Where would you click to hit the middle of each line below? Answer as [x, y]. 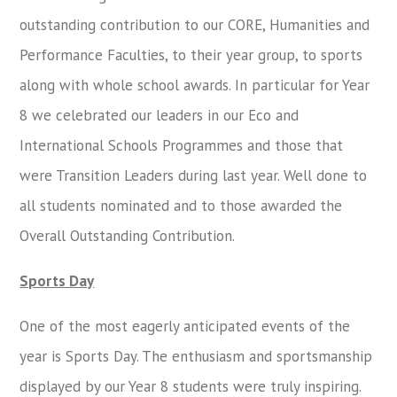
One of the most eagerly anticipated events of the [185, 326]
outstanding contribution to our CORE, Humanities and [195, 25]
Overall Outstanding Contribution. [127, 236]
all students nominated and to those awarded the [181, 206]
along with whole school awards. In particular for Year [195, 85]
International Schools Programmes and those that [182, 145]
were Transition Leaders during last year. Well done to [194, 175]
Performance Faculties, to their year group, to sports [191, 55]
